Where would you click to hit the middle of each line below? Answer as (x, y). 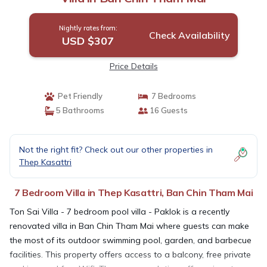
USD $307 (88, 41)
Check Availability (189, 35)
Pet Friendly (78, 96)
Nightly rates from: (88, 28)
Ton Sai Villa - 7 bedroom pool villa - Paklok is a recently (119, 212)
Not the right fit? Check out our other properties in (116, 150)
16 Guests (168, 110)
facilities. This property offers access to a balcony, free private (130, 254)
